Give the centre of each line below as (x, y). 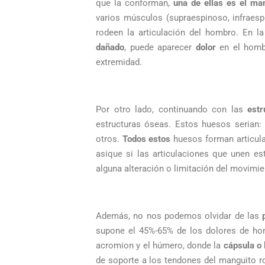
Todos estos (146, 139)
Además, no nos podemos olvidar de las (179, 216)
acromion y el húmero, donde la (160, 245)
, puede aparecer (160, 47)
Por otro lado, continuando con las (172, 109)
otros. (109, 139)
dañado (110, 47)
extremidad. (119, 62)
